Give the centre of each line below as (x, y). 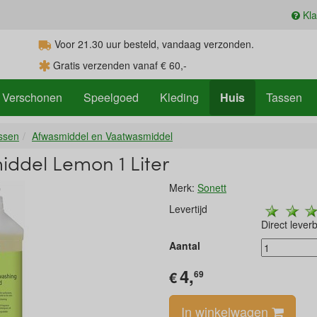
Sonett (212, 188)
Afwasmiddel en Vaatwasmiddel (102, 136)
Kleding (179, 97)
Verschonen (32, 97)
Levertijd (188, 209)
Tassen (284, 97)
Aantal (185, 246)
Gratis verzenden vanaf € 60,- (119, 65)
